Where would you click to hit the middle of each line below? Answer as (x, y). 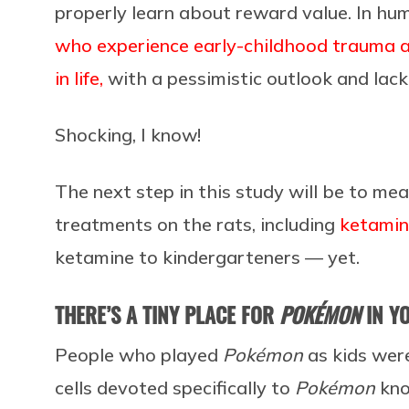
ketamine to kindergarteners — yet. (207, 257)
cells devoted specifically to (175, 387)
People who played (139, 354)
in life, (79, 78)
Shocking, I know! (128, 134)
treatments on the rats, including (197, 224)
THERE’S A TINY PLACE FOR (167, 314)
